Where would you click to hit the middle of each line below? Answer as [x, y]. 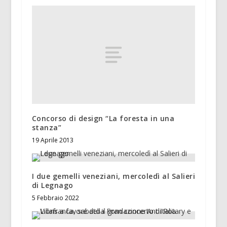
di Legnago [52, 185]
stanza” [47, 128]
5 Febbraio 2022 [55, 198]
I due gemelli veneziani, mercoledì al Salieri [113, 176]
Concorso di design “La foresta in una [103, 119]
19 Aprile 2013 [52, 140]
